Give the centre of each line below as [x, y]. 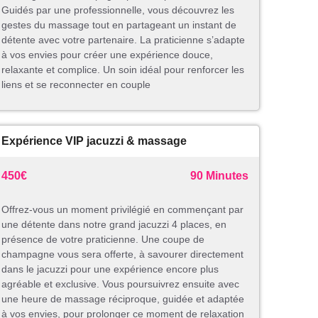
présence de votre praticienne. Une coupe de [103, 240]
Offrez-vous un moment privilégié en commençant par [122, 210]
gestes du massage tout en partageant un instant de [119, 25]
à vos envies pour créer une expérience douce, [107, 55]
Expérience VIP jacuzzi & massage [94, 141]
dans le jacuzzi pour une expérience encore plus [110, 269]
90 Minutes [219, 176]
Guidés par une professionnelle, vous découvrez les [118, 10]
